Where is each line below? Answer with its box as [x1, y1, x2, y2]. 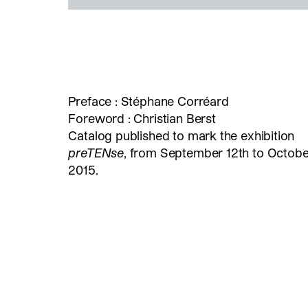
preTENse [68, 144, 124, 159]
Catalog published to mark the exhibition [68, 127, 295, 142]
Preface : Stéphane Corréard [68, 93, 229, 108]
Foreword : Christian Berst [68, 110, 216, 125]
